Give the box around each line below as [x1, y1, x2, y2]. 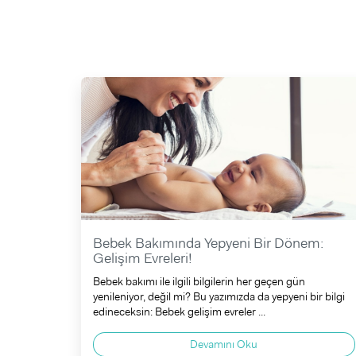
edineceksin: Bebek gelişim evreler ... [93, 304, 265, 319]
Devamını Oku [190, 337, 258, 351]
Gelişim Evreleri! [93, 249, 192, 268]
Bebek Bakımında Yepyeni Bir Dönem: [93, 234, 323, 253]
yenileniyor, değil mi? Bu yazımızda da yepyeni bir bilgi [93, 289, 345, 304]
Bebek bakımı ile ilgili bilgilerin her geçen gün [93, 274, 305, 288]
